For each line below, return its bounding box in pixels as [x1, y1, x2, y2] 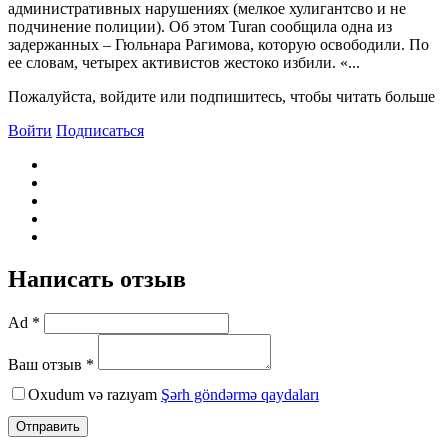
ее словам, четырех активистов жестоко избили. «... [8, 53, 360, 71]
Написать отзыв [8, 265, 186, 292]
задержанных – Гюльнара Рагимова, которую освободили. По [8, 35, 429, 53]
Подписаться [56, 121, 144, 139]
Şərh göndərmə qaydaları [161, 385, 319, 403]
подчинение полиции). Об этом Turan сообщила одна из [8, 17, 392, 35]
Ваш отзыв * [8, 355, 94, 373]
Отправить [16, 418, 80, 434]
